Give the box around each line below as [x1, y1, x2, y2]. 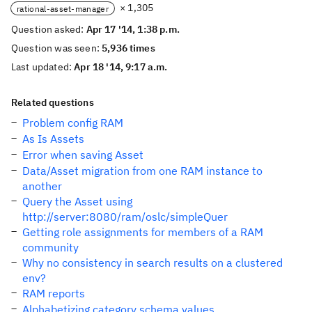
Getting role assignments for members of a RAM [22, 225, 263, 239]
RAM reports [22, 286, 85, 300]
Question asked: [11, 23, 86, 36]
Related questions [11, 96, 94, 109]
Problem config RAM [22, 116, 123, 130]
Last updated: [11, 61, 75, 73]
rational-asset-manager [17, 3, 109, 14]
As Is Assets [22, 132, 84, 146]
